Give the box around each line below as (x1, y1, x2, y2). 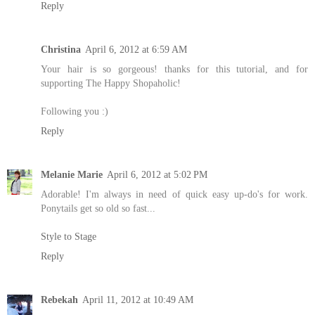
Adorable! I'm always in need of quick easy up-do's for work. (41, 188, 308, 200)
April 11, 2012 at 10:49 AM (82, 294, 193, 306)
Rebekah (41, 294, 78, 306)
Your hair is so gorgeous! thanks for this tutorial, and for (41, 63, 308, 75)
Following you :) (41, 105, 108, 117)
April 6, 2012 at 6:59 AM (85, 44, 187, 56)
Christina (41, 44, 81, 56)
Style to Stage (41, 231, 96, 243)
